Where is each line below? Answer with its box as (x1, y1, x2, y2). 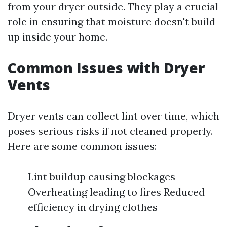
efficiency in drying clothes (28, 201, 158, 213)
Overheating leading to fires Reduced (28, 185, 205, 198)
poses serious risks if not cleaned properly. (8, 125, 213, 137)
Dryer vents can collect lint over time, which (8, 109, 219, 122)
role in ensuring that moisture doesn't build (8, 15, 215, 28)
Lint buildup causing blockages (28, 170, 175, 183)
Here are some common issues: (8, 140, 157, 153)
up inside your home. (8, 30, 107, 43)
